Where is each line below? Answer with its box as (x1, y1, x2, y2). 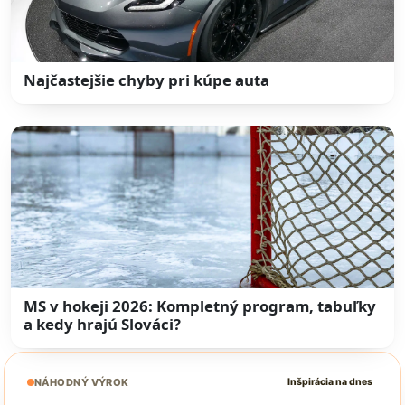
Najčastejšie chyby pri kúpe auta (24, 70, 270, 90)
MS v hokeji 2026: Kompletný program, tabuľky (24, 295, 377, 316)
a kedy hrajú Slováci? (24, 313, 182, 334)
